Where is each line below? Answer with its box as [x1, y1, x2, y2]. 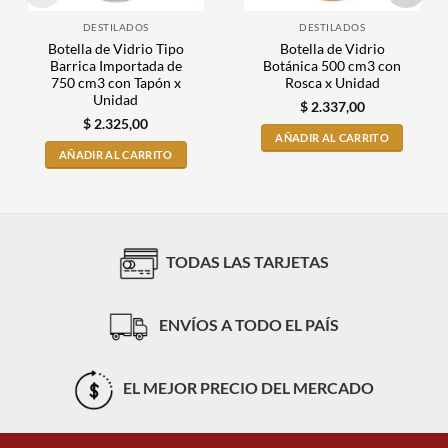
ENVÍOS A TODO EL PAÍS [155, 315, 339, 335]
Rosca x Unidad [284, 75, 380, 92]
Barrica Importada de [49, 58, 182, 75]
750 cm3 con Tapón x [50, 75, 181, 92]
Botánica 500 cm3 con [263, 58, 402, 75]
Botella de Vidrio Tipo [47, 41, 184, 58]
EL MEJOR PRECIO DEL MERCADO [120, 378, 375, 398]
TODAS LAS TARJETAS [165, 252, 329, 272]
